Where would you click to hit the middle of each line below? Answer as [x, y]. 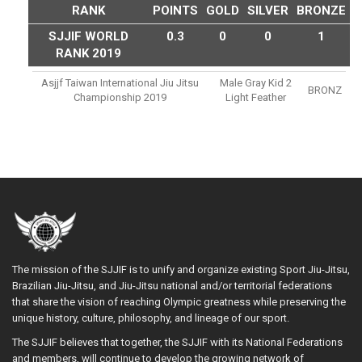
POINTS [175, 10]
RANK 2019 [88, 53]
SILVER [268, 10]
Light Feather [256, 97]
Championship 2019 [120, 97]
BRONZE [321, 10]
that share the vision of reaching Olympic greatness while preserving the [179, 301]
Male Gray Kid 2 [256, 82]
